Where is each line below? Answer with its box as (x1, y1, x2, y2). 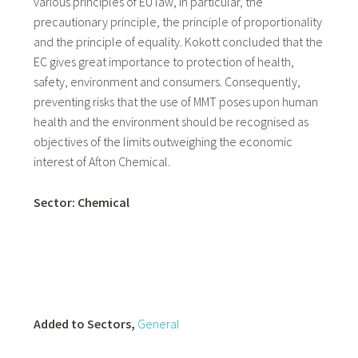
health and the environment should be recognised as (33, 113, 308, 130)
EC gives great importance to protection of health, (33, 54, 294, 70)
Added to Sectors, (33, 315, 137, 332)
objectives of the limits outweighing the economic (33, 133, 292, 150)
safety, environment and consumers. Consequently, (33, 74, 300, 90)
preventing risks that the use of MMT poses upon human (33, 93, 318, 110)
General (137, 315, 180, 332)
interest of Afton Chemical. (33, 153, 170, 170)
